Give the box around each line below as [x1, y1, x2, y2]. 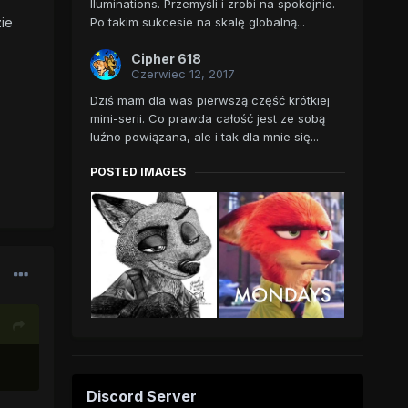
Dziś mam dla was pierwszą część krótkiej [89, 93, 330, 108]
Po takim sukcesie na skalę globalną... [89, 15, 305, 30]
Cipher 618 [130, 51, 201, 67]
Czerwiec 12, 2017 [130, 66, 235, 82]
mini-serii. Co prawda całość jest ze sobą [89, 111, 325, 127]
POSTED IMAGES [89, 165, 186, 179]
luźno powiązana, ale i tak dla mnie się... [89, 129, 319, 145]
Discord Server [86, 387, 197, 406]
